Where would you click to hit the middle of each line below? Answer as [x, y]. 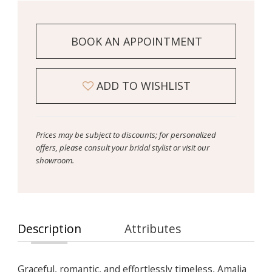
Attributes [153, 229]
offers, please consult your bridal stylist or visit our [122, 147]
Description [49, 229]
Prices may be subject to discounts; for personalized [126, 134]
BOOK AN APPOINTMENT [136, 42]
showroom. [55, 160]
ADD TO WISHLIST [144, 85]
